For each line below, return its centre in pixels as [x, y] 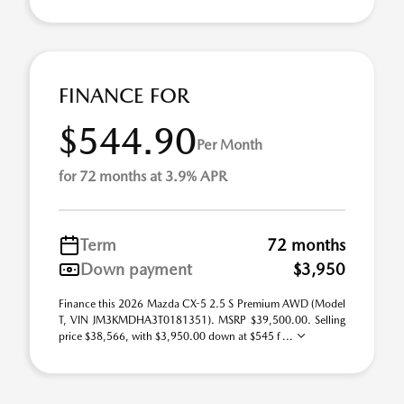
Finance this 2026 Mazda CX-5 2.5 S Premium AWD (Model [202, 304]
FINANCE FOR [124, 96]
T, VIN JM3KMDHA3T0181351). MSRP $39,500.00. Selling [202, 320]
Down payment [136, 269]
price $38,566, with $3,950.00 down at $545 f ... [177, 336]
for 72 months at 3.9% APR [143, 176]
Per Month [230, 144]
